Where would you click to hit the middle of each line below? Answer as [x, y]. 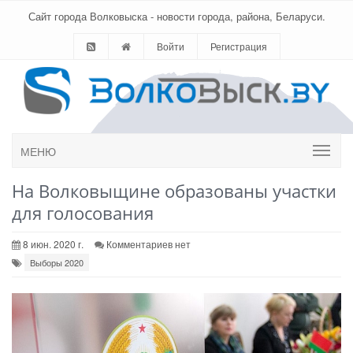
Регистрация [238, 46]
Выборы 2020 [57, 262]
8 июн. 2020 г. [52, 244]
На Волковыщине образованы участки [174, 191]
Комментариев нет [149, 244]
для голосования [83, 213]
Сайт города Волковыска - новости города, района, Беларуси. [176, 16]
